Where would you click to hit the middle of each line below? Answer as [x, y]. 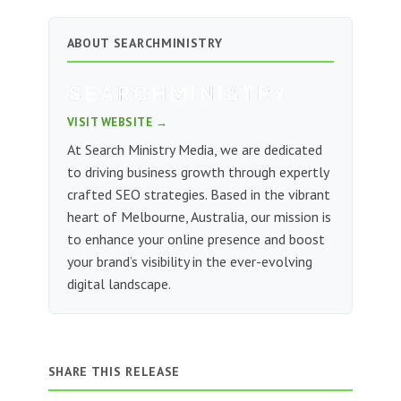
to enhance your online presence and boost [196, 239]
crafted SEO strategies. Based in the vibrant [198, 195]
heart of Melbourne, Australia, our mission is [199, 217]
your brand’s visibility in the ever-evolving [189, 262]
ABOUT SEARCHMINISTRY [145, 43]
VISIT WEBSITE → [117, 123]
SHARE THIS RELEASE [114, 372]
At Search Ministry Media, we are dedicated [194, 150]
